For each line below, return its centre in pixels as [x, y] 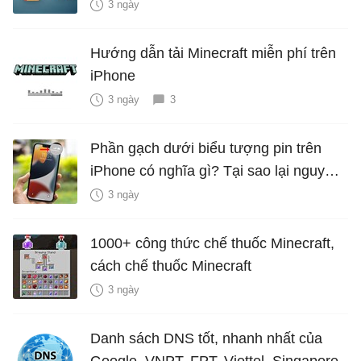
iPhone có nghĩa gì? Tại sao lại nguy [207, 171]
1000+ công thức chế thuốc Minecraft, [212, 244]
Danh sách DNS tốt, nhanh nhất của [206, 339]
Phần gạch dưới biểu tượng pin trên [206, 149]
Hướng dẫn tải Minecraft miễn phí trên [213, 54]
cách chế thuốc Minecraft [171, 266]
